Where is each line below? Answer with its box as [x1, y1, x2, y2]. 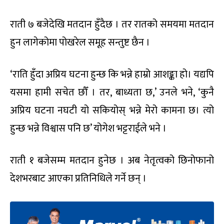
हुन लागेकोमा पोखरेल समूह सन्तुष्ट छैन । [10, 33, 150, 51]
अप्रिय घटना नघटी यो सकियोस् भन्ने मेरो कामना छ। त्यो [10, 101, 214, 119]
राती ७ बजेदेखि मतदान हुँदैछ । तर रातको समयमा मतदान [10, 15, 214, 33]
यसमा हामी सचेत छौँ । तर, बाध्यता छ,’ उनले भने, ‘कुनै [10, 83, 214, 101]
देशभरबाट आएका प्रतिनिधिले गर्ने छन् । [10, 169, 146, 187]
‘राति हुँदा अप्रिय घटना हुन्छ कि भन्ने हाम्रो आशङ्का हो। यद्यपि [10, 65, 214, 83]
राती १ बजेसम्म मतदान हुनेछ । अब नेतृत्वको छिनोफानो [10, 151, 214, 169]
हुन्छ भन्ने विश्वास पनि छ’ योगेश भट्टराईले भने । [10, 119, 166, 137]
